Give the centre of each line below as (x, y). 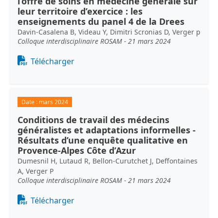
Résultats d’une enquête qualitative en (103, 140)
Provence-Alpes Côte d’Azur (77, 150)
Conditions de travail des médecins (93, 119)
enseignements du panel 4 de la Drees (101, 21)
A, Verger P (36, 171)
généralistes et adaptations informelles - (107, 130)
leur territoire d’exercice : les (80, 11)
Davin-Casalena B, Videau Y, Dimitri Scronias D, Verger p (109, 32)
